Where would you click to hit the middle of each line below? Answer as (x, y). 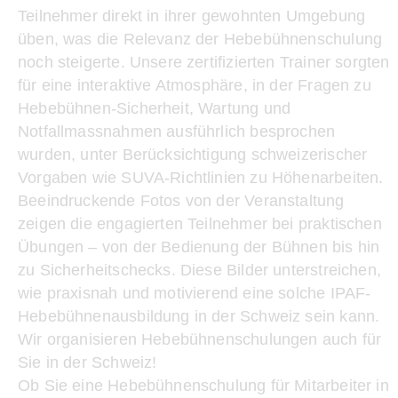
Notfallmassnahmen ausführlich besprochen (177, 131)
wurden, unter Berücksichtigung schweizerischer (193, 154)
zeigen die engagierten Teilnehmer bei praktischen (200, 223)
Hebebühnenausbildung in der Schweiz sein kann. (199, 316)
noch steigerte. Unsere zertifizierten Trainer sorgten (204, 62)
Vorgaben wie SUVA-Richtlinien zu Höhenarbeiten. (201, 177)
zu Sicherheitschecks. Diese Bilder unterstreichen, (199, 270)
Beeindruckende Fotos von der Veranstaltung (181, 200)
